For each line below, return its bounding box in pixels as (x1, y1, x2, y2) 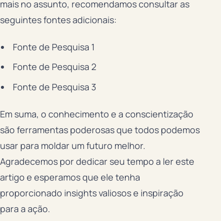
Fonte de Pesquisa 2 (12, 61, 96, 73)
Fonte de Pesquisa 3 (12, 81, 96, 93)
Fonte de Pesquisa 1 (12, 40, 95, 53)
